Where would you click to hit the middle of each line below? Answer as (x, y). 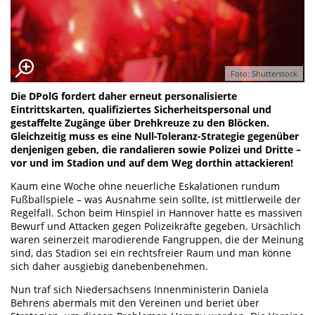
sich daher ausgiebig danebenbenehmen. (109, 266)
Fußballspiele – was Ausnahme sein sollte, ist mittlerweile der (156, 200)
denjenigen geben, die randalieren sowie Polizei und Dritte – (156, 150)
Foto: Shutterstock (264, 74)
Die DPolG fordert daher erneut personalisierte (124, 96)
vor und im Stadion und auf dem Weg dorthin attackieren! (152, 163)
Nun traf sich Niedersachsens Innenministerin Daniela (140, 290)
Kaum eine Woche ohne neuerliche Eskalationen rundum (145, 186)
